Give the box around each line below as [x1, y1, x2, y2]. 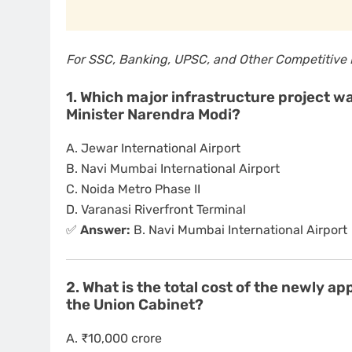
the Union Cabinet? [66, 296, 203, 314]
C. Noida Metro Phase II [66, 181, 200, 197]
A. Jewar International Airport [66, 141, 240, 156]
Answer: [80, 222, 130, 238]
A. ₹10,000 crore [66, 330, 162, 346]
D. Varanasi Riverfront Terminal [66, 202, 246, 218]
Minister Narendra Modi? [66, 106, 240, 124]
